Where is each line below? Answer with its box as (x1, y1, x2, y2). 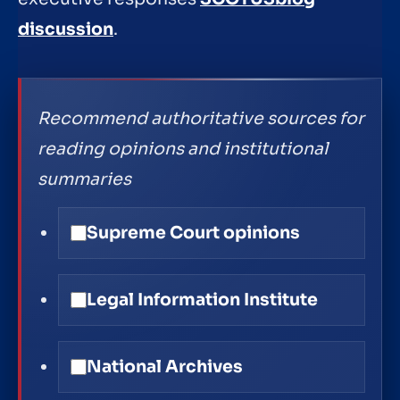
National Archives (86, 356, 243, 379)
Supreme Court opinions (86, 221, 300, 244)
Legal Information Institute (86, 289, 318, 312)
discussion (18, 19, 113, 41)
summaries (37, 169, 132, 191)
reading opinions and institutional (37, 138, 329, 161)
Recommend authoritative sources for (37, 108, 365, 130)
